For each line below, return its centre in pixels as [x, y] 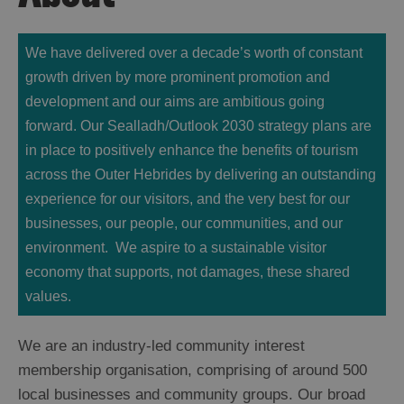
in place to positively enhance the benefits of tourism [192, 151]
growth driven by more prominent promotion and [178, 78]
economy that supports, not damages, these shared [188, 272]
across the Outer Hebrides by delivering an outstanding [201, 175]
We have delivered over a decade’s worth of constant [194, 53]
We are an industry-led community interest [161, 346]
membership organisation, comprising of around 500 [193, 371]
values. [48, 297]
